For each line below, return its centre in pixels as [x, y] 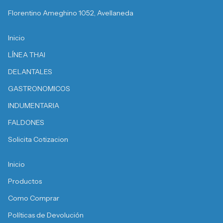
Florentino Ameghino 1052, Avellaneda [71, 13]
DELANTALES [30, 72]
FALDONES [26, 123]
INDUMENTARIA [34, 106]
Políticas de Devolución [46, 215]
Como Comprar [34, 198]
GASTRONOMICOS [39, 89]
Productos [25, 181]
